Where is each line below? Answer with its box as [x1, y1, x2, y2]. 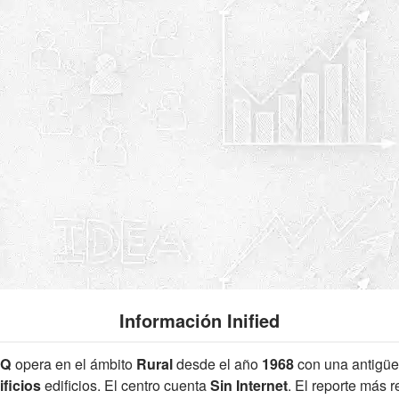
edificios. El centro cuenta [41, 375, 210, 396]
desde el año [172, 354, 263, 375]
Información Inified [119, 306, 280, 333]
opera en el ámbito [11, 354, 136, 375]
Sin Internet [210, 375, 288, 396]
